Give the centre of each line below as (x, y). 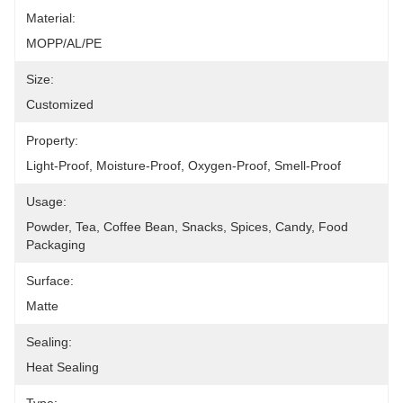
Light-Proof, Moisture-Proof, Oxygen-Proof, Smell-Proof (184, 166)
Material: (51, 18)
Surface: (50, 281)
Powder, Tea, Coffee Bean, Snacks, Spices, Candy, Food (187, 227)
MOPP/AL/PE (64, 43)
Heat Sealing (63, 367)
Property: (52, 140)
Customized (60, 104)
